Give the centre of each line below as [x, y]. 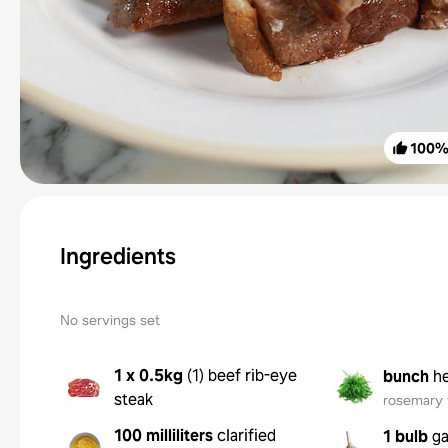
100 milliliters [163, 435]
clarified [246, 435]
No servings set [110, 320]
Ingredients [118, 256]
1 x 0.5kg [148, 375]
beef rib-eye [252, 375]
